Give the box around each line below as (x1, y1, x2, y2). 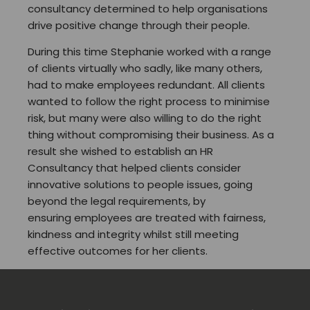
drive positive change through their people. (28, 17, 250, 33)
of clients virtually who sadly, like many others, (28, 60, 262, 75)
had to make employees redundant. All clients (28, 77, 265, 92)
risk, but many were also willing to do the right (28, 110, 262, 125)
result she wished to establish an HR (28, 143, 213, 158)
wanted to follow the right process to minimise (28, 93, 270, 109)
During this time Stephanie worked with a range (28, 44, 271, 59)
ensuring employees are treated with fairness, (28, 210, 266, 225)
